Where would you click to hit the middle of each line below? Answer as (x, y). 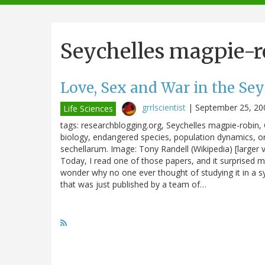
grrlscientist (164, 107)
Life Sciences (88, 108)
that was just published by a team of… (133, 184)
